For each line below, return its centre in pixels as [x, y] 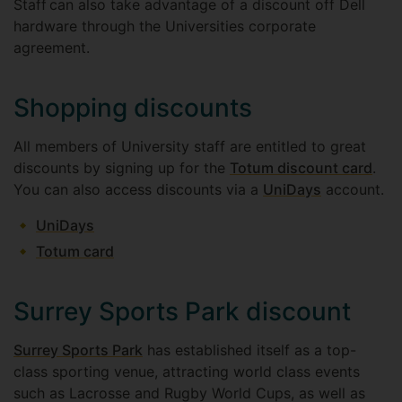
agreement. [54, 48]
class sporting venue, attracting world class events [187, 371]
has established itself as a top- [249, 350]
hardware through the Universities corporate [165, 26]
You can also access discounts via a [138, 189]
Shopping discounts [133, 108]
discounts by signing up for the [122, 168]
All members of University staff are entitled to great [190, 146]
